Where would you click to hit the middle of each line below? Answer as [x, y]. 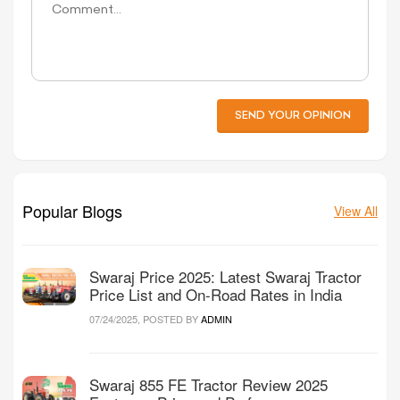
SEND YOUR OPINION [293, 116]
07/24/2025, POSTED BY [145, 318]
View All [356, 211]
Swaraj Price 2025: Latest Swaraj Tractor [225, 276]
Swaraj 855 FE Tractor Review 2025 [208, 384]
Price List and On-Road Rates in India [216, 294]
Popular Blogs [72, 210]
